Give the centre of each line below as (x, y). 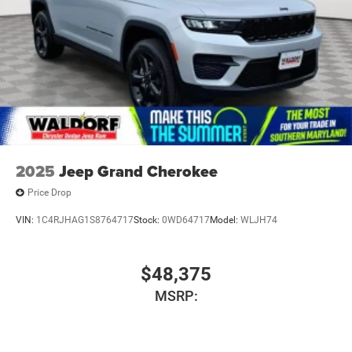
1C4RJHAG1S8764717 (85, 220)
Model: (225, 220)
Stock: (148, 220)
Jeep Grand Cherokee (138, 171)
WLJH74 (259, 220)
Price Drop (49, 193)
